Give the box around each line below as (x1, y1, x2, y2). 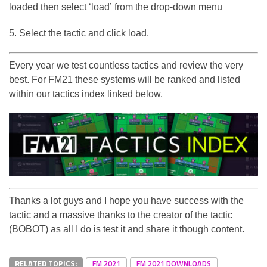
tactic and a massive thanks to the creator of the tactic (9, 209, 232, 220)
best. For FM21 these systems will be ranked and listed (9, 74, 240, 85)
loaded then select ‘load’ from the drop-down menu (9, 1, 222, 12)
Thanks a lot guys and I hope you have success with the (9, 195, 244, 206)
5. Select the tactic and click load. (9, 27, 149, 38)
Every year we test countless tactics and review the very (9, 60, 243, 70)
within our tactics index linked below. (9, 88, 163, 99)
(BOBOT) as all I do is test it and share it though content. (9, 223, 244, 234)
